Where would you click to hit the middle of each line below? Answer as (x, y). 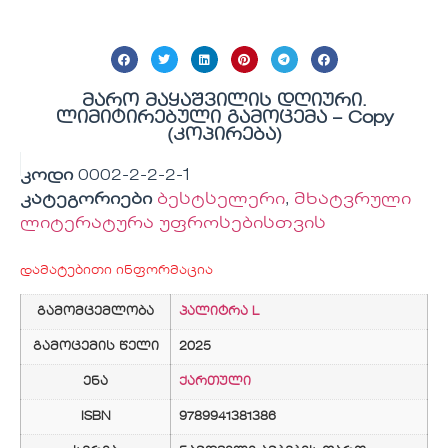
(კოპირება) (224, 136)
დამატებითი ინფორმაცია (116, 271)
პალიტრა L (219, 312)
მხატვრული (352, 200)
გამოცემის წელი (95, 347)
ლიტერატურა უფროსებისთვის (173, 224)
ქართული (215, 382)
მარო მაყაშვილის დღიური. (224, 102)
